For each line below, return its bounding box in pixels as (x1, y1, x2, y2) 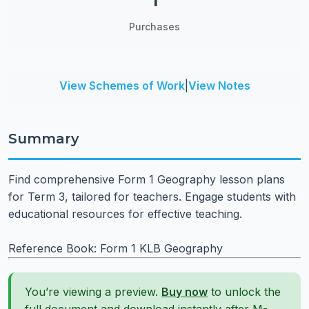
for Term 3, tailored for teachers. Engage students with (8, 190, 296, 203)
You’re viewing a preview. (25, 285, 161, 299)
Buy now (161, 285, 208, 299)
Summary (8, 130, 79, 147)
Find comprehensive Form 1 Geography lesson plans (8, 172, 285, 186)
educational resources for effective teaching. (8, 207, 242, 221)
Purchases (129, 21, 180, 32)
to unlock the (208, 285, 281, 299)
